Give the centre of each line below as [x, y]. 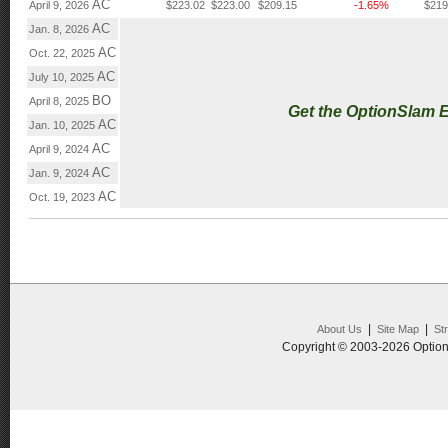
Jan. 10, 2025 [63, 125]
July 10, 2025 [63, 77]
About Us [339, 329]
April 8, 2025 [60, 101]
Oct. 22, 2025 [63, 53]
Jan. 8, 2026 [60, 29]
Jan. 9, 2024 [60, 173]
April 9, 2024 [60, 149]
